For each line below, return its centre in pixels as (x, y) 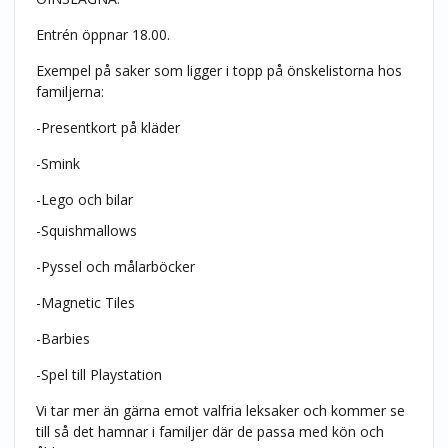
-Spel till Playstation (98, 374)
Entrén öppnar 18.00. (102, 34)
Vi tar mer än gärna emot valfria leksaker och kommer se (220, 410)
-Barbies (62, 338)
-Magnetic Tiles (85, 302)
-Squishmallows (86, 230)
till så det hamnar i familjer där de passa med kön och (209, 431)
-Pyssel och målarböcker (115, 266)
